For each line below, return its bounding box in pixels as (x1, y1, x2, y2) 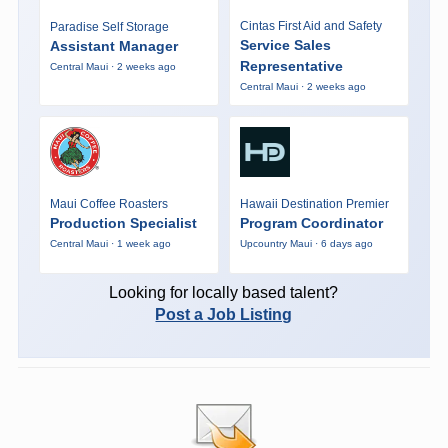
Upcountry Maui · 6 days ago (239, 238, 373, 250)
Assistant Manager (49, 38, 178, 55)
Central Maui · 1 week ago (49, 238, 171, 250)
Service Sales (239, 36, 331, 53)
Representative (239, 57, 343, 74)
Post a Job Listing (155, 305, 293, 323)
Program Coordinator (239, 215, 383, 232)
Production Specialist (49, 215, 197, 232)
